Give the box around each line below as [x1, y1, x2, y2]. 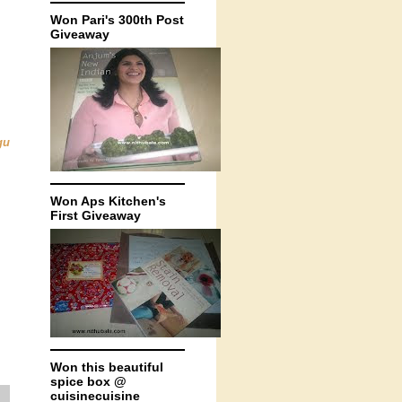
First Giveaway [50, 208, 141, 223]
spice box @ [50, 374, 127, 389]
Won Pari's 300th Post [50, 13, 184, 27]
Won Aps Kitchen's [50, 194, 166, 208]
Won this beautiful [50, 360, 163, 374]
